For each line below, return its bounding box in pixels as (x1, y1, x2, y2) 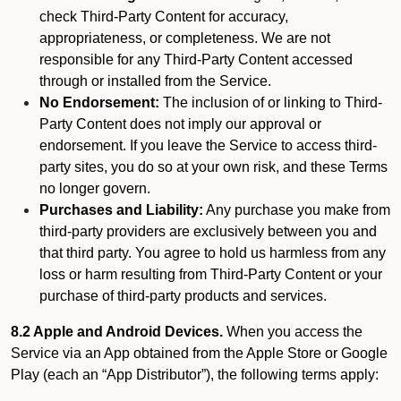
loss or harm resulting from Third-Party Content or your (39, 267, 382, 282)
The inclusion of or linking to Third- (159, 95, 382, 110)
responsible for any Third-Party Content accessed (39, 52, 353, 67)
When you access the (223, 324, 363, 339)
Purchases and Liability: (39, 202, 203, 218)
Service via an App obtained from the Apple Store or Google (11, 346, 388, 361)
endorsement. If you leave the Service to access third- (39, 138, 377, 153)
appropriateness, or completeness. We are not (39, 30, 330, 46)
